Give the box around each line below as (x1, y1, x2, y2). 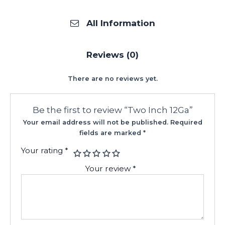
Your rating (21, 145, 65, 155)
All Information (86, 18, 155, 29)
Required (170, 118, 202, 126)
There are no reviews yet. (67, 75, 158, 83)
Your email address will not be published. (23, 118, 168, 126)
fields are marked (79, 129, 143, 137)
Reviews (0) (86, 49, 139, 60)
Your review (85, 163, 133, 173)
